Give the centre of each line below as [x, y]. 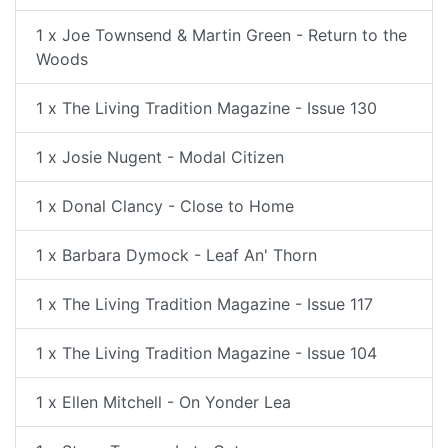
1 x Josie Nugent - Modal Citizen [160, 157]
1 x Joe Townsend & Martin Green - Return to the [221, 35]
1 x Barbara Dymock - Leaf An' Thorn [176, 255]
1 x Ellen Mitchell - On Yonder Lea [163, 402]
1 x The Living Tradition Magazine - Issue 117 [204, 304]
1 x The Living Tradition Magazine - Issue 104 [206, 353]
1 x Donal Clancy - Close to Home [165, 206]
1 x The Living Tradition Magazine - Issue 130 [206, 108]
